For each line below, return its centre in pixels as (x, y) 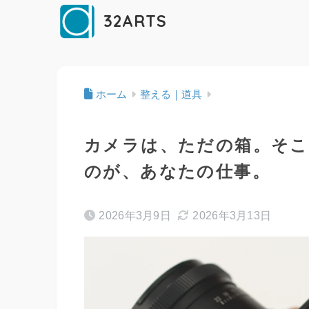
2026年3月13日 (232, 216)
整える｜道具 (171, 95)
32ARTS (133, 21)
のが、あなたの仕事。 (177, 172)
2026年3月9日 (135, 216)
